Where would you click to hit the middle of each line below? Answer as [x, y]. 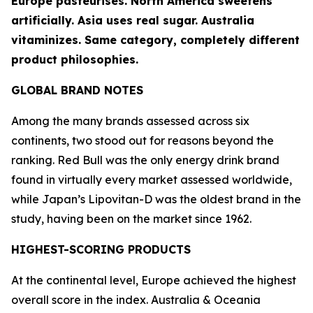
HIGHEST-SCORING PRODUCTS [101, 249]
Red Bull [80, 160]
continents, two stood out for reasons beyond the [143, 140]
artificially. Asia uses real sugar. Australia [133, 20]
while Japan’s [50, 199]
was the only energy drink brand [191, 160]
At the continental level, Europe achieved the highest [154, 280]
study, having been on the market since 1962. [131, 219]
